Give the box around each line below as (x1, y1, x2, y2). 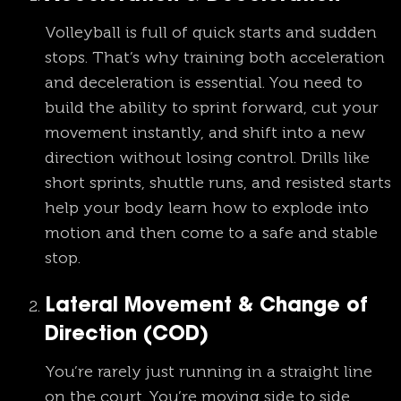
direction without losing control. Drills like (45, 148, 370, 168)
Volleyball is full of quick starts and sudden (45, 22, 377, 43)
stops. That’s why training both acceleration (45, 47, 385, 68)
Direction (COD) (45, 326, 209, 346)
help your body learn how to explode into (45, 198, 369, 218)
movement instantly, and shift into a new (45, 123, 365, 143)
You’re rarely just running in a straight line (45, 362, 372, 382)
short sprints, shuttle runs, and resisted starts (45, 173, 391, 193)
